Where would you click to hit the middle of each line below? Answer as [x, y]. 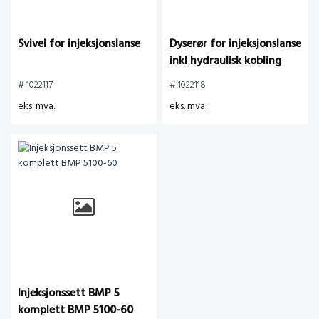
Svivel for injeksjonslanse [79, 44]
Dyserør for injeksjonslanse [235, 44]
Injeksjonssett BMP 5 [69, 293]
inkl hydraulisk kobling [225, 61]
